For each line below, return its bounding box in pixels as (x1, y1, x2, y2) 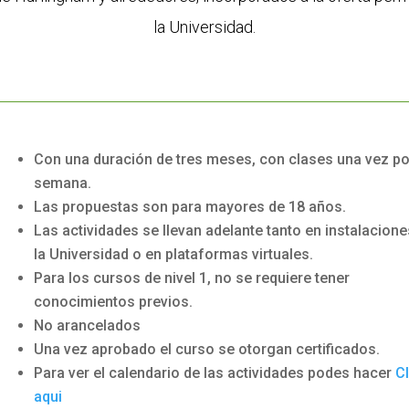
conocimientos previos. (33, 292, 193, 310)
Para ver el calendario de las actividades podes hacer (33, 363, 395, 382)
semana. (33, 173, 91, 192)
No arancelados (33, 316, 141, 334)
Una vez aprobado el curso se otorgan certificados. (33, 340, 380, 358)
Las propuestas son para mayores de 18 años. (33, 197, 346, 215)
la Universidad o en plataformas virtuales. (33, 245, 313, 263)
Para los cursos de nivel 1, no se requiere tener (33, 268, 350, 287)
